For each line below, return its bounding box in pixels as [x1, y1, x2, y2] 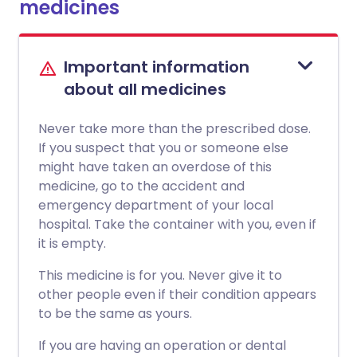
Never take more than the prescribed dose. [38, 120, 311, 138]
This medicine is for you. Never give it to [38, 266, 282, 284]
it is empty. [38, 234, 106, 253]
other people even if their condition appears [38, 285, 316, 304]
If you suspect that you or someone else [38, 139, 288, 157]
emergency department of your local [38, 196, 273, 214]
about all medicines [64, 78, 226, 100]
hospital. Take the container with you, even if [38, 215, 316, 233]
